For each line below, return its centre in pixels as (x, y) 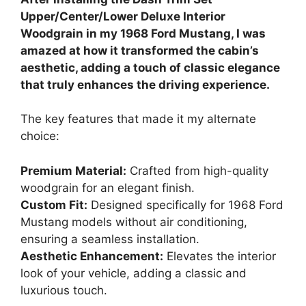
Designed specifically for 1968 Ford (185, 205)
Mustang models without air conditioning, (134, 222)
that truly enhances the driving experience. (145, 84)
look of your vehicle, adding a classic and (134, 273)
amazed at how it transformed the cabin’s (140, 50)
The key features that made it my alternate (138, 119)
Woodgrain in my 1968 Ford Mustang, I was (143, 33)
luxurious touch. (64, 290)
